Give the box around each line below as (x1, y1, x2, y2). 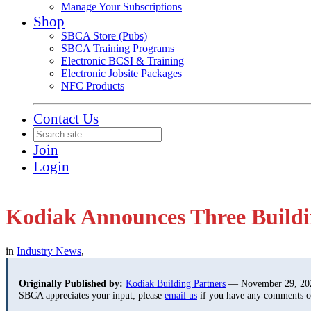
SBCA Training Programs (61, 42, 174, 54)
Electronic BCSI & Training (61, 55, 184, 67)
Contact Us (33, 110, 99, 126)
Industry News (17, 244, 81, 257)
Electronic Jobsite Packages (61, 67, 182, 79)
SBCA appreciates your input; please (19, 289, 165, 301)
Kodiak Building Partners (126, 278, 226, 289)
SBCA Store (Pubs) (61, 30, 147, 42)
